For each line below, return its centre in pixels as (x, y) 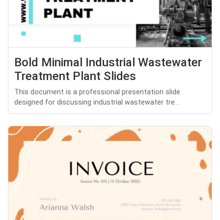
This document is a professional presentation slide (97, 92)
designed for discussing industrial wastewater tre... (97, 103)
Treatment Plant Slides (75, 76)
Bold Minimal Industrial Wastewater (108, 63)
